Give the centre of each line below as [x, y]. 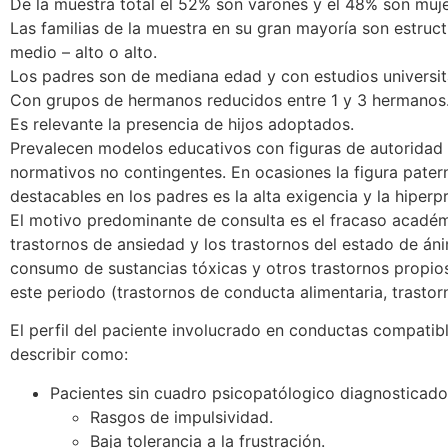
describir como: [69, 354]
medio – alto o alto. [83, 52]
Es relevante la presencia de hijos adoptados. [182, 124]
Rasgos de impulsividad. [181, 416]
